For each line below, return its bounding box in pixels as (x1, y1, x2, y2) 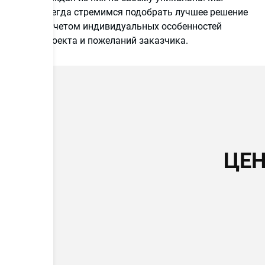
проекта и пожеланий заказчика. (41, 35, 188, 46)
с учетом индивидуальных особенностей (41, 21, 222, 32)
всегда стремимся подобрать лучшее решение (41, 7, 248, 18)
